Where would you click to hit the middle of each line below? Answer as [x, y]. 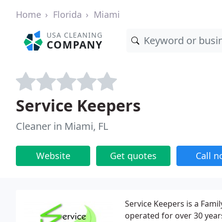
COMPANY [75, 45]
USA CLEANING [75, 35]
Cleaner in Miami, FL [62, 126]
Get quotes [133, 156]
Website [53, 156]
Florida [67, 14]
